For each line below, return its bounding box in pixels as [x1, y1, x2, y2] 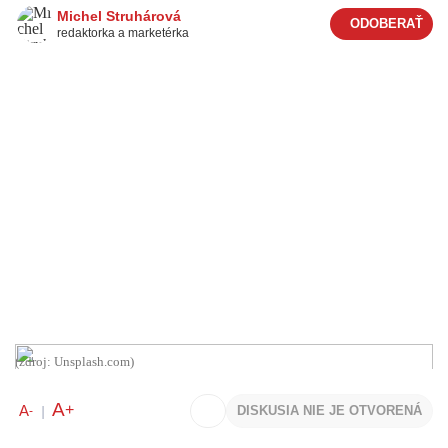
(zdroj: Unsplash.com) [15, 353, 134, 369]
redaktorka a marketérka [57, 26, 189, 40]
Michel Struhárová [57, 8, 181, 24]
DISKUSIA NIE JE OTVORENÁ [237, 402, 422, 418]
